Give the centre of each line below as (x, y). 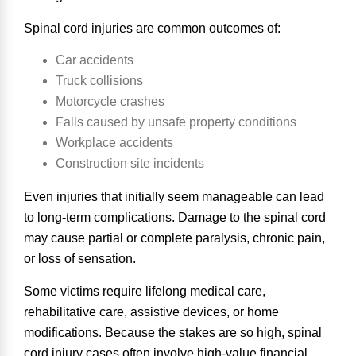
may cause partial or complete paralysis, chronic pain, (174, 238)
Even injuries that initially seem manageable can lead (174, 197)
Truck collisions (101, 81)
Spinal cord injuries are (91, 28)
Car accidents (95, 60)
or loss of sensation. (81, 259)
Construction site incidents (130, 164)
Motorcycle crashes (110, 102)
